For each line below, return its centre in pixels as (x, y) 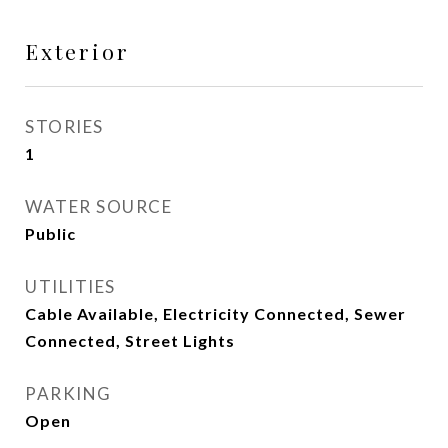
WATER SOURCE (98, 206)
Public (50, 233)
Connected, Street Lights (130, 340)
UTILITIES (70, 286)
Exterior (77, 51)
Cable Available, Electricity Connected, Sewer (215, 313)
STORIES (64, 126)
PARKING (68, 393)
